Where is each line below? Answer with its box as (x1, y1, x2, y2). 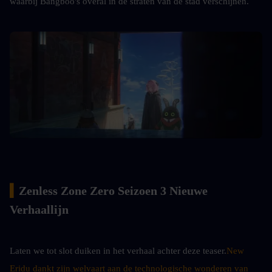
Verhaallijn (10, 202, 69, 216)
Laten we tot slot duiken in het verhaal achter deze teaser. (10, 245, 226, 256)
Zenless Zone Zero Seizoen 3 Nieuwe (19, 183, 208, 197)
